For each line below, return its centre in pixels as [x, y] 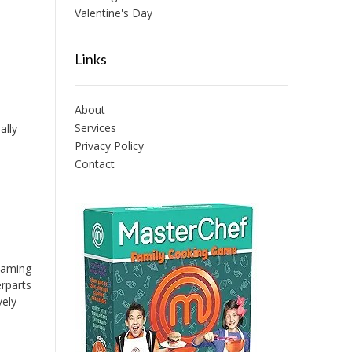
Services [95, 127]
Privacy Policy [109, 145]
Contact [94, 163]
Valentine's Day [113, 13]
